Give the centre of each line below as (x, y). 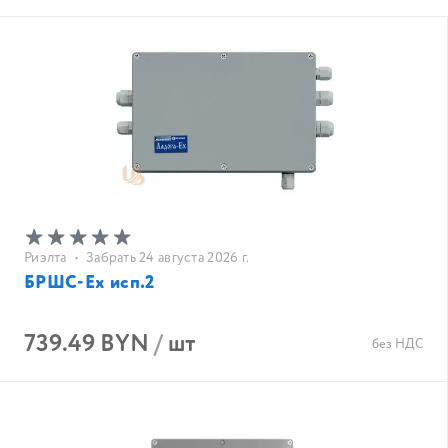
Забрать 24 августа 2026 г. (167, 258)
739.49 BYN (86, 344)
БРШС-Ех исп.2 (89, 283)
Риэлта (45, 258)
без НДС (397, 344)
